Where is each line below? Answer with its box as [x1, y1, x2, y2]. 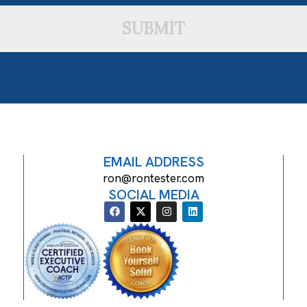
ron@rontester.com [103, 170, 204, 186]
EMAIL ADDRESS [103, 152, 204, 171]
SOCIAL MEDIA [108, 185, 199, 204]
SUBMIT [122, 17, 185, 39]
